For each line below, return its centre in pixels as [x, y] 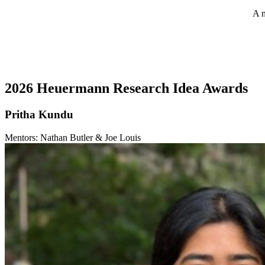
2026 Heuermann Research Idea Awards [126, 88]
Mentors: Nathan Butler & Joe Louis [73, 137]
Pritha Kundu [39, 115]
